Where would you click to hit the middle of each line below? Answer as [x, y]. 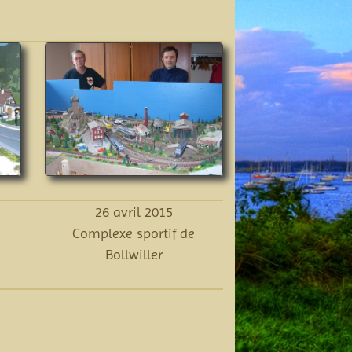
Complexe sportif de [134, 233]
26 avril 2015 [134, 212]
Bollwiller [134, 255]
